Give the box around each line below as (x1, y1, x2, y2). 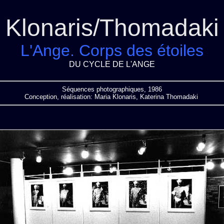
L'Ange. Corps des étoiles (20, 41, 203, 59)
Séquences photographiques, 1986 (62, 85, 162, 93)
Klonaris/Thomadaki (5, 14, 219, 41)
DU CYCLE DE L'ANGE (69, 60, 155, 68)
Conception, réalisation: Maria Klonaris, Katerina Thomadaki (24, 93, 200, 100)
